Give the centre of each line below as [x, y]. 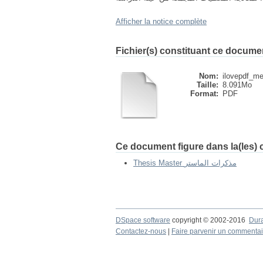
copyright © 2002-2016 [210, 220]
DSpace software [143, 220]
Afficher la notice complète [161, 21]
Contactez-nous [141, 231]
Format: [204, 94]
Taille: [208, 85]
